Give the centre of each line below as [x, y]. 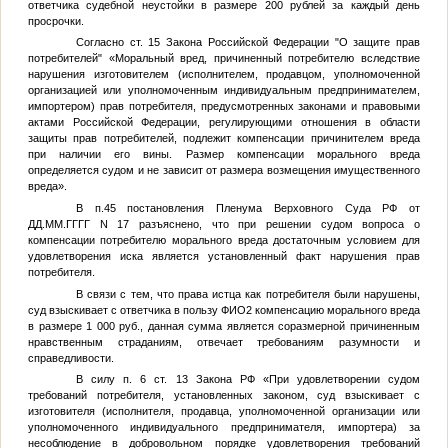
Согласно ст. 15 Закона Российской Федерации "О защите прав [248, 42]
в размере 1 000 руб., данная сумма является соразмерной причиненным [224, 325]
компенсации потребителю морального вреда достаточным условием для [224, 239]
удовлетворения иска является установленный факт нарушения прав [224, 255]
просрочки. [55, 20]
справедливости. [70, 357]
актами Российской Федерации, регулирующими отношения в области [224, 122]
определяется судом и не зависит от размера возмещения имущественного [224, 170]
